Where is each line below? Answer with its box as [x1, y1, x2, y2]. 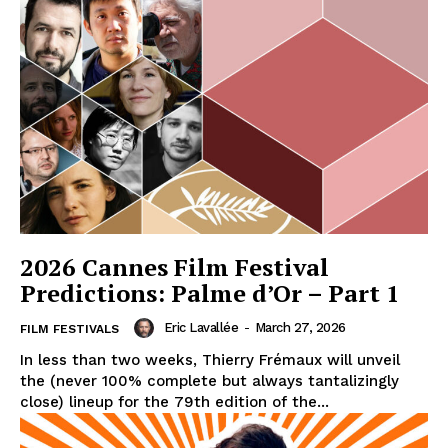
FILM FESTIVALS [20, 322, 119, 337]
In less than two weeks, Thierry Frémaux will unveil [20, 351, 400, 370]
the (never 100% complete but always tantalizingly [20, 372, 399, 391]
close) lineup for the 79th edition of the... [20, 393, 329, 412]
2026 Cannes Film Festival [20, 251, 329, 284]
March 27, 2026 [254, 320, 346, 336]
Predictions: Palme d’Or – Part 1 [20, 277, 400, 310]
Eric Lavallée [163, 320, 238, 336]
